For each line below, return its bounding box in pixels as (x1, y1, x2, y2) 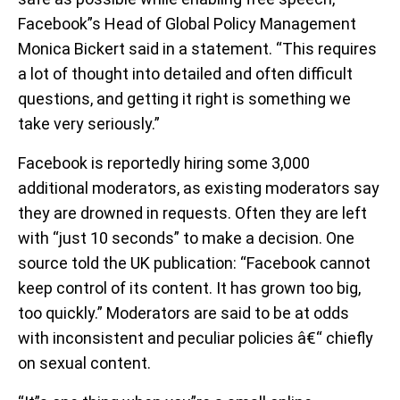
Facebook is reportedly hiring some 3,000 (18, 154, 310, 172)
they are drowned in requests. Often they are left (18, 204, 367, 222)
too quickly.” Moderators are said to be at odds (18, 304, 349, 322)
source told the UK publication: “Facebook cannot (18, 254, 371, 272)
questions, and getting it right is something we (18, 89, 351, 108)
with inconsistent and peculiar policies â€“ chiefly (18, 329, 373, 347)
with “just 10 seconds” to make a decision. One (18, 229, 354, 247)
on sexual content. (18, 354, 151, 372)
